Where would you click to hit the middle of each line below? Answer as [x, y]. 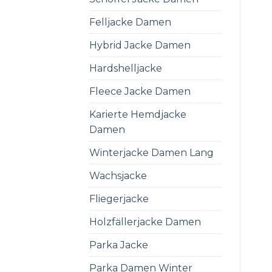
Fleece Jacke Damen [140, 91]
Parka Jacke [119, 245]
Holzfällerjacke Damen [145, 222]
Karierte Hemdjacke [138, 114]
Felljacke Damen [130, 22]
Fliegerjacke [119, 199]
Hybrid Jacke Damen [140, 45]
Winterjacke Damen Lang [151, 152]
